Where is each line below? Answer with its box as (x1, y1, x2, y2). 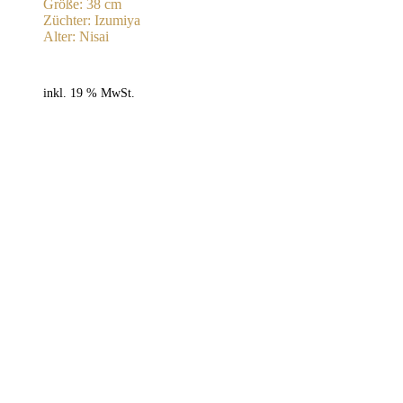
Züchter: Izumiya (43, 12, 140, 28)
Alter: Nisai (43, 28, 109, 44)
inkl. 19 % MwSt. (43, 85, 135, 100)
